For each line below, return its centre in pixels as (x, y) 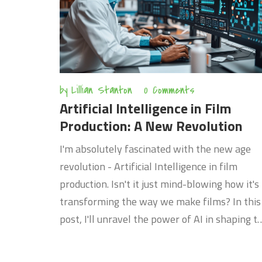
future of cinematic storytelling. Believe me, (157, 236)
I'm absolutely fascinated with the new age (155, 149)
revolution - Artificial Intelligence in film (149, 166)
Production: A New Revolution (151, 125)
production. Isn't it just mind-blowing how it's (159, 184)
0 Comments (169, 90)
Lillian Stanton (102, 90)
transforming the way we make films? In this (160, 201)
